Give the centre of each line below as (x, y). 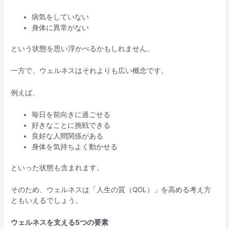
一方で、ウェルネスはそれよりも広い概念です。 (90, 71)
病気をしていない (61, 17)
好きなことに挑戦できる (71, 125)
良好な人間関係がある (68, 136)
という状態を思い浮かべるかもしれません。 (83, 49)
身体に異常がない (61, 27)
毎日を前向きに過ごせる (71, 114)
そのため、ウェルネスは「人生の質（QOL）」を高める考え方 (111, 190)
